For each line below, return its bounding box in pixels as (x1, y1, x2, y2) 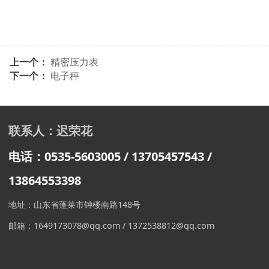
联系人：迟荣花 (8, 122, 93, 139)
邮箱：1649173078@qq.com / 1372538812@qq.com (8, 219, 215, 231)
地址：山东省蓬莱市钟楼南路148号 (8, 198, 141, 210)
